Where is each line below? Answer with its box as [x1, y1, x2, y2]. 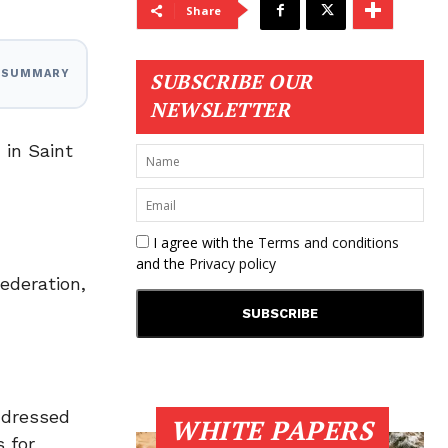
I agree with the [149, 233, 258, 252]
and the [136, 254, 189, 273]
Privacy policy [189, 254, 276, 273]
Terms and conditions [258, 233, 399, 252]
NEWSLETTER [150, 96, 290, 123]
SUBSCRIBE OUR [150, 68, 313, 95]
